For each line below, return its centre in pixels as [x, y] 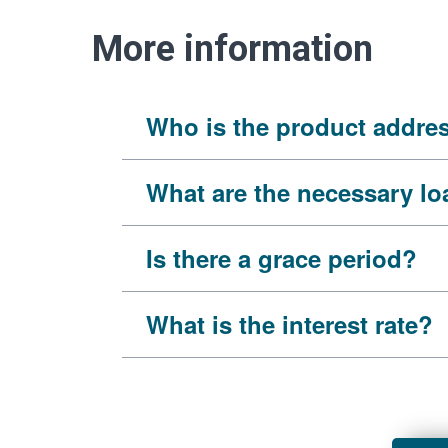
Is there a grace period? [281, 258]
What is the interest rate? [289, 324]
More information [232, 49]
